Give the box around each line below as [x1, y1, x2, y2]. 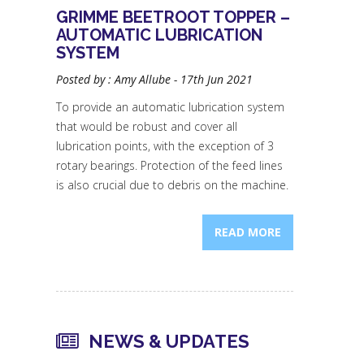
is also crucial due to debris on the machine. [55, 177, 288, 193]
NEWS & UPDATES [88, 331, 249, 352]
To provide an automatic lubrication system [55, 99, 284, 115]
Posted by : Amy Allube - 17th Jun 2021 [55, 71, 253, 87]
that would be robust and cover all [55, 119, 237, 134]
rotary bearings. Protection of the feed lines [55, 158, 283, 173]
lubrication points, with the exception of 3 [55, 138, 274, 154]
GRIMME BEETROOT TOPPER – [55, 7, 290, 27]
